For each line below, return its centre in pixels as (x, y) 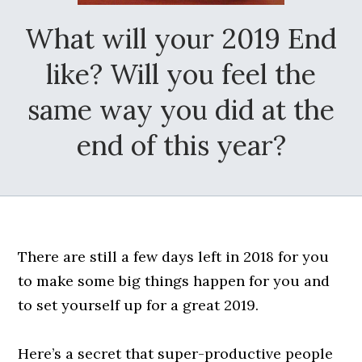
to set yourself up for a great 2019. (139, 305)
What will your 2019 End (181, 39)
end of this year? (181, 145)
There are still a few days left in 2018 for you (174, 257)
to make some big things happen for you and (174, 281)
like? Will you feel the (181, 74)
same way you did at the (181, 110)
